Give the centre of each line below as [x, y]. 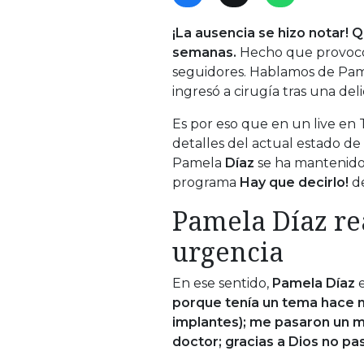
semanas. [204, 52]
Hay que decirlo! [294, 182]
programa [206, 182]
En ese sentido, [222, 283]
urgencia [228, 251]
